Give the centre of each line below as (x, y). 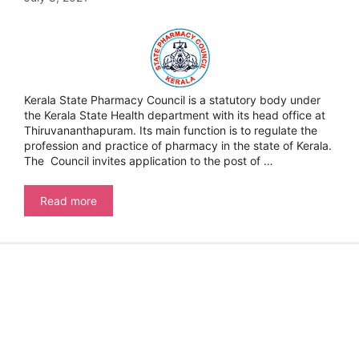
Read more (69, 201)
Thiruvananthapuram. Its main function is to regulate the (171, 131)
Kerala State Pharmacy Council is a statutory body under (172, 100)
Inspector (121, 292)
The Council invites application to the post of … (149, 161)
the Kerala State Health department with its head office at (175, 115)
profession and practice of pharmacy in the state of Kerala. (179, 146)
